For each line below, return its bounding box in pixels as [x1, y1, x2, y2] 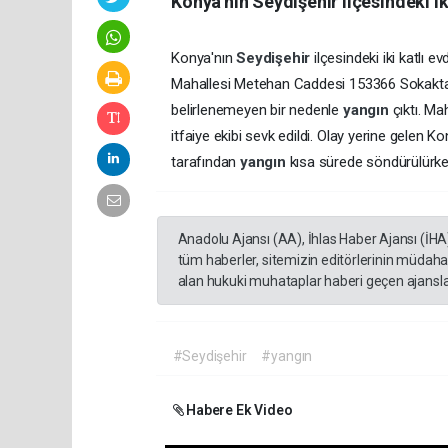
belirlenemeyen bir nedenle [171, 100, 343, 119]
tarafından [171, 152, 240, 171]
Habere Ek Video [183, 401, 293, 418]
